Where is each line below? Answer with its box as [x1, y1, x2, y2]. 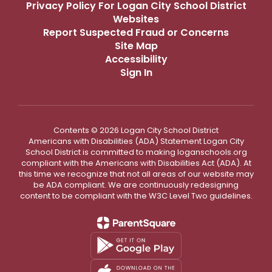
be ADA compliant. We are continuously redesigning [33, 178, 239, 191]
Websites [113, 12, 159, 26]
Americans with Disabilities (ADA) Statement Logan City [28, 135, 244, 147]
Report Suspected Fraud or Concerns [43, 25, 229, 39]
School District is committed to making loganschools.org [25, 146, 247, 158]
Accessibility [104, 52, 168, 66]
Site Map [114, 38, 158, 53]
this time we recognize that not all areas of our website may [18, 168, 254, 180]
